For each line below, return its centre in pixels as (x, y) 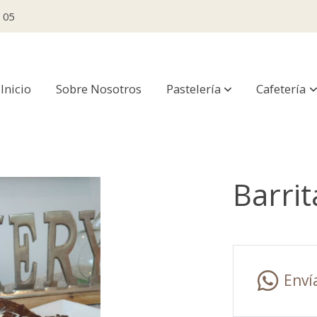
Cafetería (281, 89)
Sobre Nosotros (99, 89)
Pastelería (193, 89)
